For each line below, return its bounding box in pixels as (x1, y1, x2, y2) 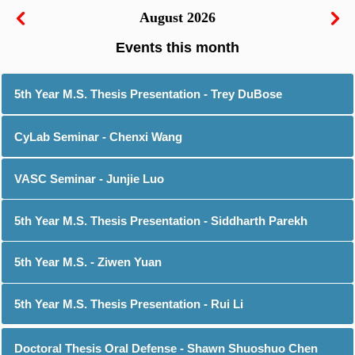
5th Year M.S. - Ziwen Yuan (14, 255, 162, 269)
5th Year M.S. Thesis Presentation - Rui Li (14, 296, 244, 311)
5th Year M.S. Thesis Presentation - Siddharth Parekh (14, 213, 308, 227)
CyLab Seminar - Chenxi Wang (14, 129, 183, 143)
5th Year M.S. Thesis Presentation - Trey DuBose (14, 86, 283, 101)
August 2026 (139, 10, 216, 26)
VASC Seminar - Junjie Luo (14, 172, 165, 186)
